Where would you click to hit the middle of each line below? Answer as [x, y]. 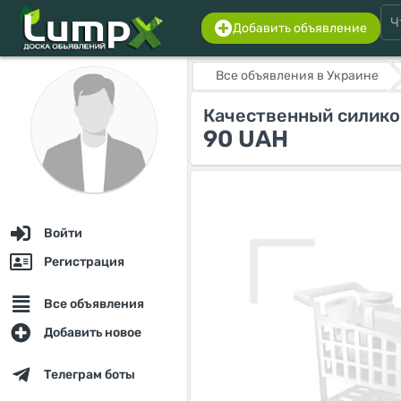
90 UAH [246, 139]
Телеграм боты [90, 375]
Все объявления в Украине [297, 76]
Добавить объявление [300, 28]
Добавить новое [93, 333]
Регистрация [84, 262]
